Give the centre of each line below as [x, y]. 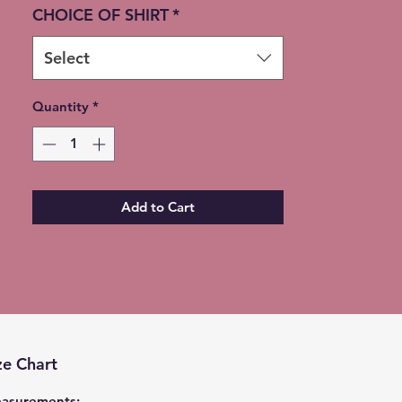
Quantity [61, 107]
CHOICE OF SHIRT [100, 15]
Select [67, 58]
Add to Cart [158, 206]
